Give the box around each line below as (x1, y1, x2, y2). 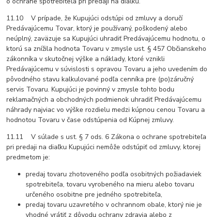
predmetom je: (6, 153, 50, 162)
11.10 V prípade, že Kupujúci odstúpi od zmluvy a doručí (6, 14, 183, 23)
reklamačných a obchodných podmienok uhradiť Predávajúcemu (6, 95, 202, 105)
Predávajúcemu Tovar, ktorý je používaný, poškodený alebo (6, 24, 188, 33)
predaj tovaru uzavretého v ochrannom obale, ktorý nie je (26, 200, 202, 210)
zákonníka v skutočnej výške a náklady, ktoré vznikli (6, 54, 165, 64)
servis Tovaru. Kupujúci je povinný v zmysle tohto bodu (6, 85, 175, 94)
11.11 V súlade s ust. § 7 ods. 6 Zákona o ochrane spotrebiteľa (6, 132, 207, 142)
